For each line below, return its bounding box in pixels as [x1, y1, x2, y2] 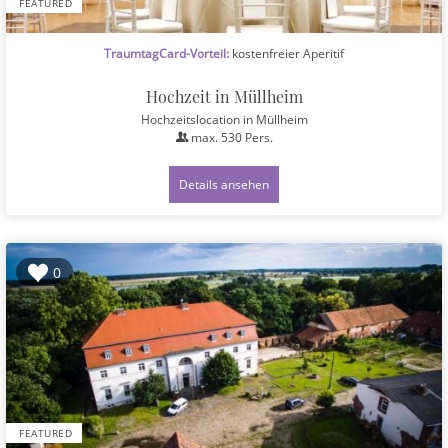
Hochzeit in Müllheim [145, 85, 303, 107]
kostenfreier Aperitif [229, 44, 344, 61]
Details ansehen [179, 175, 269, 192]
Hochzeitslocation [140, 110, 243, 127]
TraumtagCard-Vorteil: [104, 44, 229, 61]
